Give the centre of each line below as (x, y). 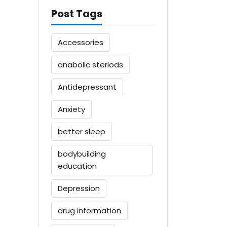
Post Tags (77, 13)
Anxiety (71, 109)
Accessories (81, 42)
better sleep (82, 131)
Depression (79, 188)
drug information (89, 210)
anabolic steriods (90, 64)
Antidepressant (87, 87)
